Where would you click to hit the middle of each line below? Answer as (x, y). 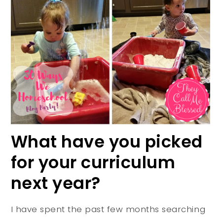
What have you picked (107, 142)
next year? (55, 184)
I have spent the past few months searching (108, 209)
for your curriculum (93, 163)
